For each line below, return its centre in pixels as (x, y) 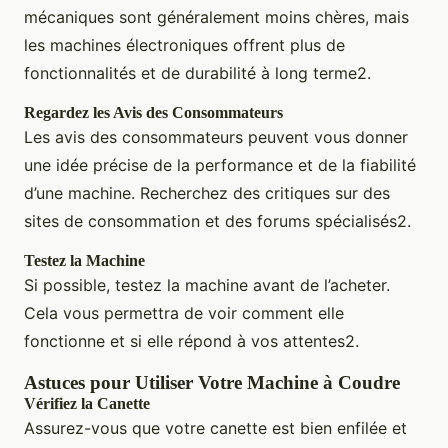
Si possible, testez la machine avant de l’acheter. (207, 285)
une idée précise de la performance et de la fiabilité (220, 165)
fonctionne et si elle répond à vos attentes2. (191, 341)
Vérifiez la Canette (87, 404)
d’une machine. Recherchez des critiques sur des (207, 193)
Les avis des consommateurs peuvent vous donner (216, 137)
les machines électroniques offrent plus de (184, 45)
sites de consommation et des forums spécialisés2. (217, 221)
